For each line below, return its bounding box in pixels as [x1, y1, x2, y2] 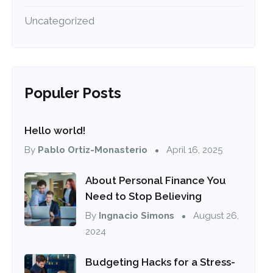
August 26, [191, 210, 239, 221]
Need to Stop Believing [85, 190, 202, 202]
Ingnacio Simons [99, 210, 175, 221]
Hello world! [24, 124, 86, 136]
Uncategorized [24, 14, 95, 27]
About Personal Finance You [85, 174, 227, 186]
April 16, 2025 [164, 144, 223, 155]
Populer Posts [24, 83, 122, 102]
